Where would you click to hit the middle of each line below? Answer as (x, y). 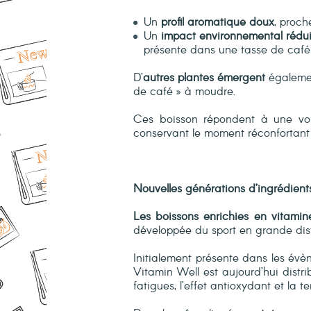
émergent (242, 78)
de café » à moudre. (184, 92)
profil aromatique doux (218, 22)
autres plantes (179, 78)
